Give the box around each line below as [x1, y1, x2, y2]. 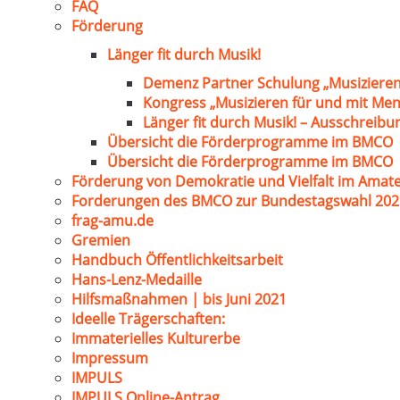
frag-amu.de [71, 211, 154, 230]
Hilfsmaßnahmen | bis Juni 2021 [71, 289, 287, 309]
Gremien [71, 230, 130, 250]
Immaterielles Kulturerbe [71, 329, 240, 348]
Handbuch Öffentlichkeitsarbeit [71, 250, 283, 270]
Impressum [71, 348, 148, 368]
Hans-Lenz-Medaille [71, 270, 202, 289]
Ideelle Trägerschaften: [71, 309, 225, 329]
